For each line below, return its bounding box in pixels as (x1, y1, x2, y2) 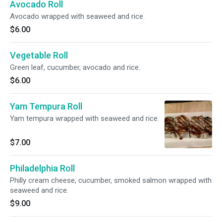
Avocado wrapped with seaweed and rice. (10, 12, 145, 21)
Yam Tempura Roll (10, 101, 82, 111)
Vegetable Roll (10, 50, 68, 60)
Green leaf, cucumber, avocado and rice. (10, 63, 140, 72)
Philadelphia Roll (10, 163, 75, 173)
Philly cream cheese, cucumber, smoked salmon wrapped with (10, 176, 212, 185)
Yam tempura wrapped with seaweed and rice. (10, 114, 159, 123)
